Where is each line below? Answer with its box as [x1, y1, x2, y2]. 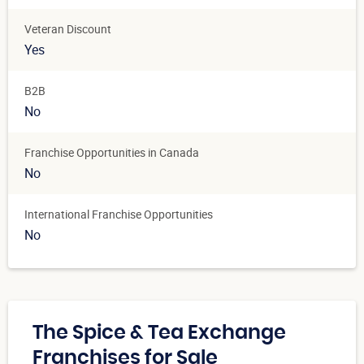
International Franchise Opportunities [24, 206, 213, 222]
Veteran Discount [24, 20, 111, 37]
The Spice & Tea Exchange [32, 323, 286, 343]
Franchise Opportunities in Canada [24, 144, 199, 160]
